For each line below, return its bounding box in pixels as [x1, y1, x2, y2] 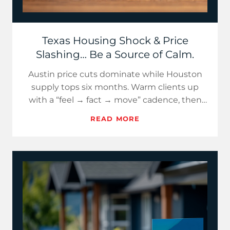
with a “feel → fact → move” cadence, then [28, 95, 202, 105]
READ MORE [90, 114, 140, 123]
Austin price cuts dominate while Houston [28, 69, 202, 79]
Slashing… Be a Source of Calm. [36, 48, 194, 61]
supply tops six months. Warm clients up [31, 82, 199, 92]
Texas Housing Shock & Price [42, 34, 188, 47]
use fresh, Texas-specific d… [60, 108, 170, 118]
